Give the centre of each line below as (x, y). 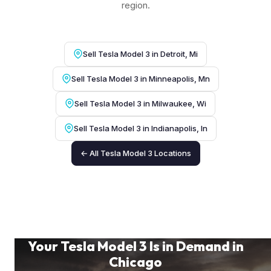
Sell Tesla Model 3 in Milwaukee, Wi (140, 103)
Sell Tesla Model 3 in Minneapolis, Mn (140, 78)
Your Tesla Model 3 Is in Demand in (135, 246)
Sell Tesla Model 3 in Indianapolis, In (140, 128)
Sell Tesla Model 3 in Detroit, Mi (140, 54)
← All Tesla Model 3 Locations (135, 153)
